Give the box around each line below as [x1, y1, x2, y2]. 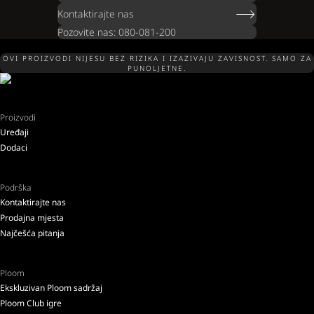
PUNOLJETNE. [128, 63, 186, 73]
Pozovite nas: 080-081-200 [57, 25, 176, 39]
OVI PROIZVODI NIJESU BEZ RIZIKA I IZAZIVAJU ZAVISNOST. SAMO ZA [2, 53, 312, 63]
